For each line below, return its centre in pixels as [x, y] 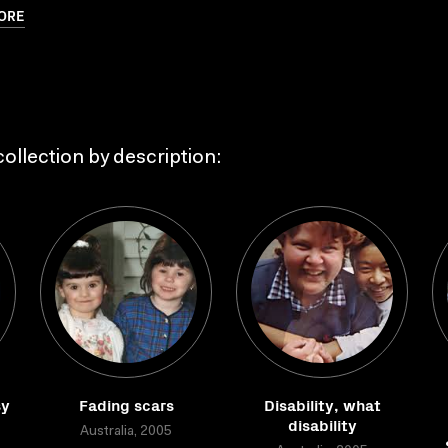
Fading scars [126, 404]
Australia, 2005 [126, 432]
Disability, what [322, 404]
